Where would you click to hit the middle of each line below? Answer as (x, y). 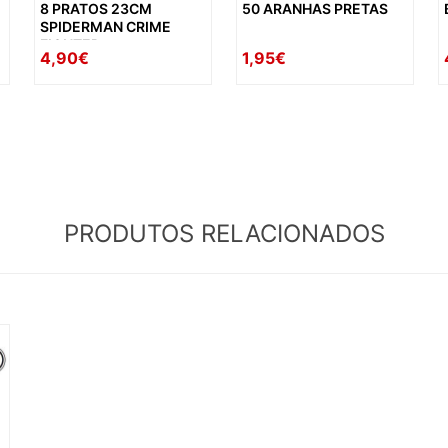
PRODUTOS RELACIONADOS (224, 234)
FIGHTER (69, 45)
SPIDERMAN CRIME (105, 27)
